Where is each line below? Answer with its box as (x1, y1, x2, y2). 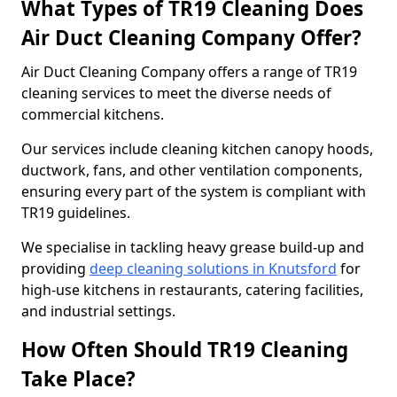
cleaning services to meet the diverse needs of (21, 83, 331, 103)
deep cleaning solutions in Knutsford (90, 259, 337, 278)
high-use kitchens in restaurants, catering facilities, (21, 280, 363, 300)
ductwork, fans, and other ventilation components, (21, 160, 362, 180)
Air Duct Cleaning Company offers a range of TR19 (21, 62, 357, 82)
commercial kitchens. (21, 105, 167, 124)
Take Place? (21, 365, 136, 393)
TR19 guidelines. (21, 203, 134, 222)
